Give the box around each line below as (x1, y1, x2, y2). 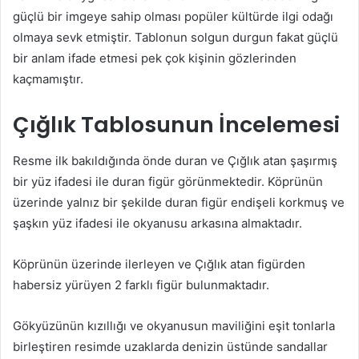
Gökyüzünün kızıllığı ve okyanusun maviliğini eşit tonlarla (13, 317, 335, 333)
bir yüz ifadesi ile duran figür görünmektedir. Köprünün (13, 173, 323, 189)
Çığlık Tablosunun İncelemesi (13, 110, 340, 140)
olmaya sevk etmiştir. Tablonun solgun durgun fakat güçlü (13, 30, 338, 46)
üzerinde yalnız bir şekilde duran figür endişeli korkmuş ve (13, 194, 345, 210)
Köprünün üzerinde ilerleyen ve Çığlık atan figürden (13, 256, 305, 272)
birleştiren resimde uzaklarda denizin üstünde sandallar (13, 338, 328, 354)
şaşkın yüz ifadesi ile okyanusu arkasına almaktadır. (13, 215, 302, 231)
